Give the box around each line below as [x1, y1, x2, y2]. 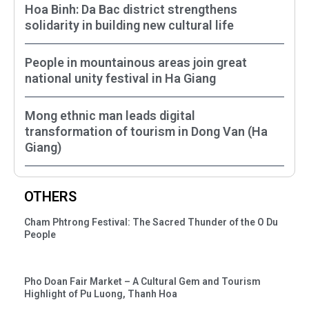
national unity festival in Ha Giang [25, 70, 216, 86]
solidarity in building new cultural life [25, 17, 234, 32]
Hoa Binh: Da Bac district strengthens [25, 1, 237, 17]
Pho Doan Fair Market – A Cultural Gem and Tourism [24, 275, 261, 287]
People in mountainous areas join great [25, 54, 247, 70]
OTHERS [24, 188, 77, 205]
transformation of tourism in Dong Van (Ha [25, 123, 268, 139]
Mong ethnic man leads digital [25, 108, 195, 123]
